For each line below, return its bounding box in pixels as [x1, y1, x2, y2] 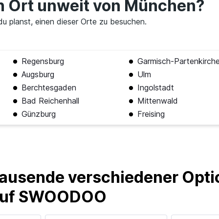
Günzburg [21, 109, 56, 119]
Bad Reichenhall [21, 96, 79, 106]
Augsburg [21, 69, 54, 80]
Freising [137, 109, 165, 119]
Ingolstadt [137, 83, 174, 93]
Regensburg [21, 56, 64, 66]
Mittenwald [137, 96, 178, 106]
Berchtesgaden [21, 83, 76, 93]
